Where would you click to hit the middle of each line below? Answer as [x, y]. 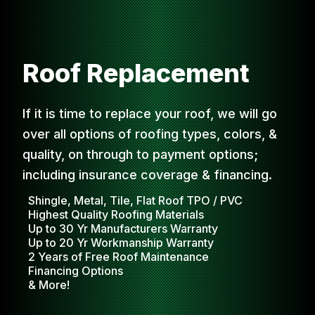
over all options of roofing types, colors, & [150, 134]
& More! [49, 285]
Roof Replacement [136, 73]
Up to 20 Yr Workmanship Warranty [121, 243]
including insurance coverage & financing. [147, 175]
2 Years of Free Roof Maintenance [120, 257]
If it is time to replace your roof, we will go [150, 114]
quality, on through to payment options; [140, 155]
